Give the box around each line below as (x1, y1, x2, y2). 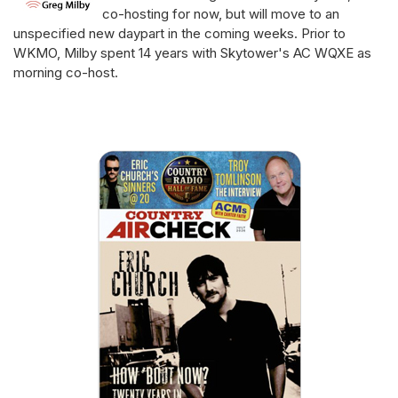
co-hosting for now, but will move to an (102, 4, 339, 22)
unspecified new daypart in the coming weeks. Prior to (13, 24, 346, 42)
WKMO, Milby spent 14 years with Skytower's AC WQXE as (13, 44, 371, 61)
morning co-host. (13, 63, 118, 81)
